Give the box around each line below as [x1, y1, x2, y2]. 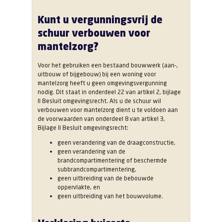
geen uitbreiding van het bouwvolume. [57, 192, 163, 200]
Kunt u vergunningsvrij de [38, 13, 163, 26]
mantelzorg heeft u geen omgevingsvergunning [38, 79, 167, 87]
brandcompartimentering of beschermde [57, 157, 167, 165]
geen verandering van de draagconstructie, [57, 139, 175, 147]
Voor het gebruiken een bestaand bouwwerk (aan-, [38, 61, 178, 69]
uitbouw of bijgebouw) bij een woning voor [38, 70, 156, 78]
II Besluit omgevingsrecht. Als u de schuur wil [38, 97, 161, 105]
